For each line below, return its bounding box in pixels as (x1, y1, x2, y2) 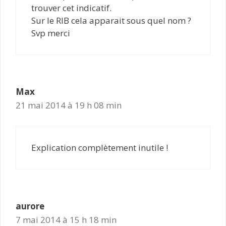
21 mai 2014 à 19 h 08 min (16, 99, 122, 111)
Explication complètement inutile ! (31, 142, 168, 153)
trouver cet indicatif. (31, 2, 111, 14)
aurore (16, 200, 44, 212)
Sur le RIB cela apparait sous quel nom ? (31, 14, 191, 26)
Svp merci (31, 27, 70, 39)
